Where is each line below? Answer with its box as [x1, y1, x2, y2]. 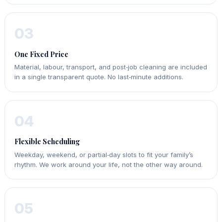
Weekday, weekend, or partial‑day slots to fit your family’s [14, 150, 194, 159]
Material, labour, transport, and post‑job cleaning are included [14, 63, 208, 71]
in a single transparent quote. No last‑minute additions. [14, 73, 184, 81]
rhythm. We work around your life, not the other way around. [14, 160, 203, 168]
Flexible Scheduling [14, 136, 81, 147]
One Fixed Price [14, 49, 69, 59]
